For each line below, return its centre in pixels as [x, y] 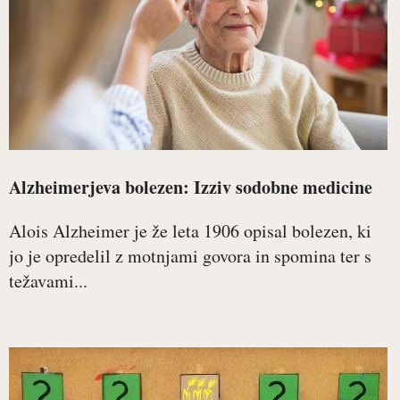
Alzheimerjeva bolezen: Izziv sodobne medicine [191, 187]
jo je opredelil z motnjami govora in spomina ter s [190, 256]
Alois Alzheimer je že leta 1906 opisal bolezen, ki [190, 231]
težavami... [48, 281]
